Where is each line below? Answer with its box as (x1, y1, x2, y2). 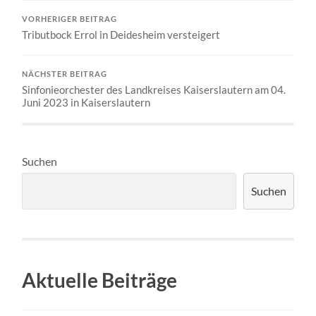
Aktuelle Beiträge (22, 267, 178, 292)
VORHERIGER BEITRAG (22, 14, 118, 23)
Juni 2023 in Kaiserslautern (22, 95, 151, 109)
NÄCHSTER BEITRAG (22, 69, 108, 78)
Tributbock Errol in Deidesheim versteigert (22, 28, 221, 41)
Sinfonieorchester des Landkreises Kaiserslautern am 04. (22, 83, 286, 96)
